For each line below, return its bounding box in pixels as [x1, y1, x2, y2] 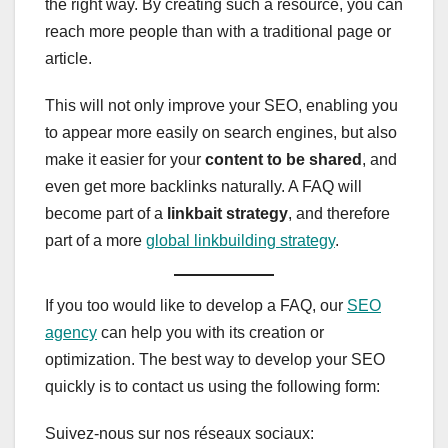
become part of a [45, 205, 167, 223]
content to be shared [205, 151, 362, 169]
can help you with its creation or [97, 324, 324, 342]
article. [45, 50, 92, 68]
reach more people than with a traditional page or [45, 23, 391, 41]
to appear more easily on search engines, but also [45, 124, 397, 142]
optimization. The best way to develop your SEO [45, 351, 385, 369]
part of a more [45, 232, 146, 250]
